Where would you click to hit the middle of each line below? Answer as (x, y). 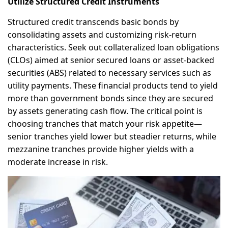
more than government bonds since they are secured (110, 98)
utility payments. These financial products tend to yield (113, 85)
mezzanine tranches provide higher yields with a (101, 149)
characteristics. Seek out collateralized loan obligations (113, 47)
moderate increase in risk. (58, 162)
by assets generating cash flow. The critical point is (105, 111)
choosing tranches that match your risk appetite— (105, 123)
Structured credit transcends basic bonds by (93, 22)
